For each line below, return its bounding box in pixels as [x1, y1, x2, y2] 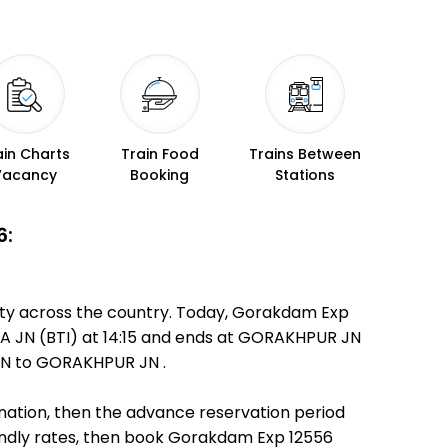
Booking [130, 165, 190, 185]
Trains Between [249, 144, 361, 164]
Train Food [120, 144, 199, 164]
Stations [275, 165, 335, 185]
